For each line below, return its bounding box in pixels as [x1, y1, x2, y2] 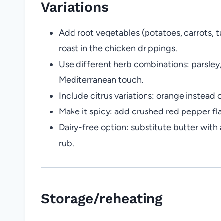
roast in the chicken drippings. [59, 42, 177, 54]
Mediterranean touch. [59, 74, 144, 85]
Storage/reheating [41, 190, 162, 207]
